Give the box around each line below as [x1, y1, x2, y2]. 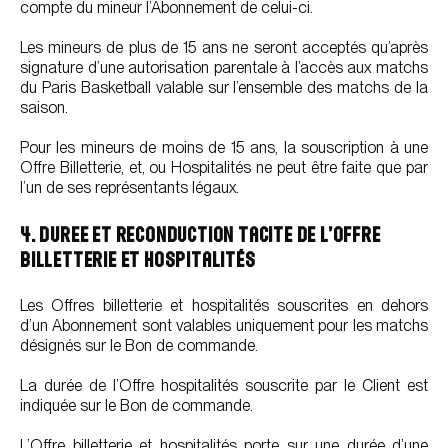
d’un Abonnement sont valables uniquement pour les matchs [20, 316, 428, 335]
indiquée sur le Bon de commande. [20, 396, 253, 415]
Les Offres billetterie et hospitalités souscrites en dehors [20, 296, 428, 315]
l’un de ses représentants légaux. [20, 178, 239, 197]
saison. [20, 98, 68, 117]
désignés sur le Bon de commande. [20, 336, 258, 355]
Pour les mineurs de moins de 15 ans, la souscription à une [20, 138, 428, 157]
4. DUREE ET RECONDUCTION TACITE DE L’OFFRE [20, 224, 381, 245]
